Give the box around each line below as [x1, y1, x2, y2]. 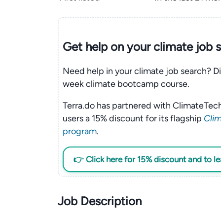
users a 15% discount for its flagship [62, 112, 204, 124]
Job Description [58, 194, 142, 208]
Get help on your [62, 39, 150, 54]
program [62, 125, 97, 137]
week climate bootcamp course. [62, 78, 189, 89]
